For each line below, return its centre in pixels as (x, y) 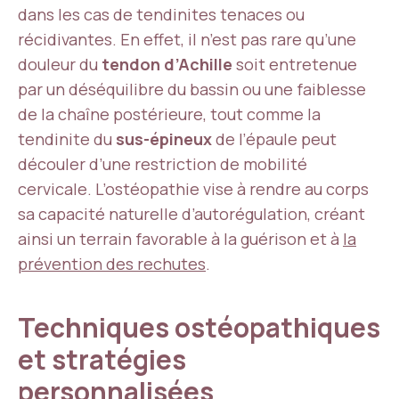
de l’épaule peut (274, 139)
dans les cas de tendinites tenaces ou (161, 14)
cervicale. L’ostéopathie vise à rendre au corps (193, 189)
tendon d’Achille (167, 64)
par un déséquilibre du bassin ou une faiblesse (192, 89)
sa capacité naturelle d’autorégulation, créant (191, 214)
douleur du (60, 64)
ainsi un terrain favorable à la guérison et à (180, 239)
